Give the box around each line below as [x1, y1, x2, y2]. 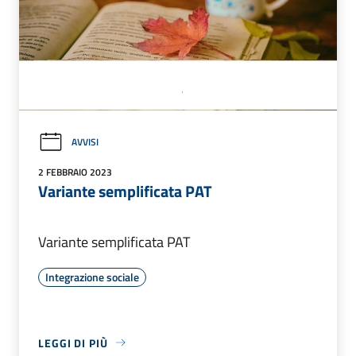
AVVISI [72, 134, 99, 150]
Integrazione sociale [45, 268, 139, 285]
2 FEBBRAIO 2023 [38, 164, 112, 180]
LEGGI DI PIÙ [38, 334, 108, 351]
